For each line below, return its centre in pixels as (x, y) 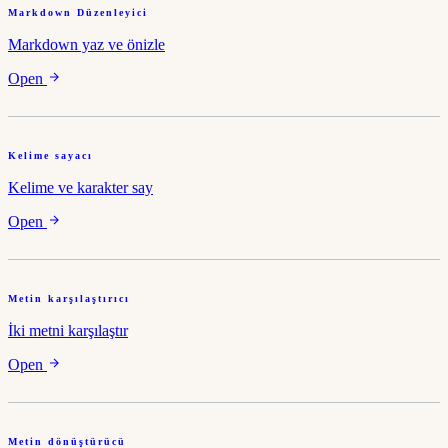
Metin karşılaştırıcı (69, 299)
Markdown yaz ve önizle (86, 45)
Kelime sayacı (50, 156)
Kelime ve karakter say (80, 188)
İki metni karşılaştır (68, 331)
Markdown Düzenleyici (78, 13)
